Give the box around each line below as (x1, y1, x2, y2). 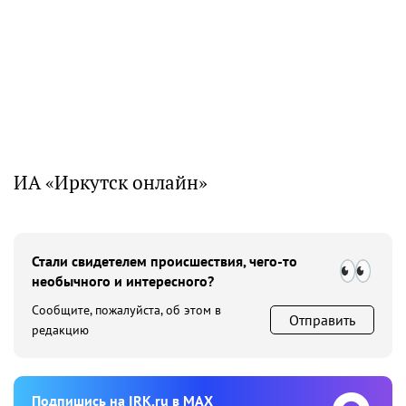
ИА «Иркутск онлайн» (14, 169, 208, 195)
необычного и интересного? (32, 271, 214, 290)
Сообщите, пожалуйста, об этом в (32, 301, 221, 318)
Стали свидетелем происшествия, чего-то (32, 251, 297, 270)
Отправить (289, 310, 355, 329)
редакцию (32, 321, 89, 338)
